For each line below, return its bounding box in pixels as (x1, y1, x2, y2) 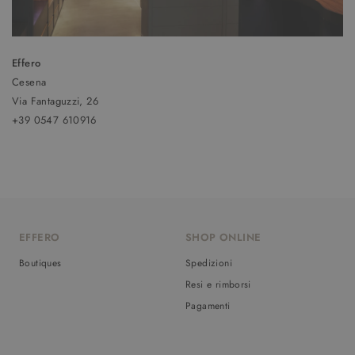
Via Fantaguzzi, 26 (12, 94, 99, 109)
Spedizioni (185, 256, 232, 271)
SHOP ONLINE (185, 230, 261, 246)
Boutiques (19, 256, 62, 271)
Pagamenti (185, 299, 231, 314)
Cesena (12, 74, 47, 90)
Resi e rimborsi (185, 277, 251, 292)
